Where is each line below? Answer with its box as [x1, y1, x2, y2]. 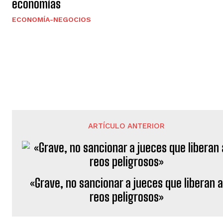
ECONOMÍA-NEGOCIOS [12, 15, 91, 23]
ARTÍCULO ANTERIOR [88, 121, 165, 130]
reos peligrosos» [89, 190, 164, 204]
